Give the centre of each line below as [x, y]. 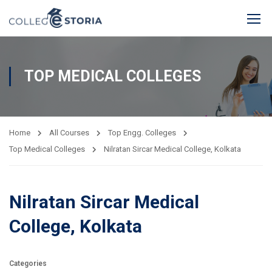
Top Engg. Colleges [142, 133]
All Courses [69, 133]
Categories [28, 263]
